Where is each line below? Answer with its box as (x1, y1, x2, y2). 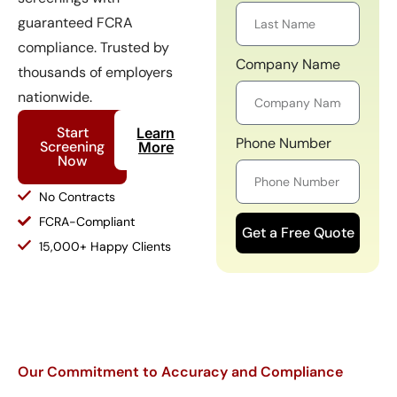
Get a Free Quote (241, 223, 354, 242)
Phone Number (236, 134, 331, 152)
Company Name (236, 55, 340, 74)
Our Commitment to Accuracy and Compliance (18, 362, 343, 381)
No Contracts (38, 188, 115, 205)
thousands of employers (18, 62, 173, 82)
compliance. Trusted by (18, 37, 169, 57)
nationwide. (18, 87, 92, 106)
